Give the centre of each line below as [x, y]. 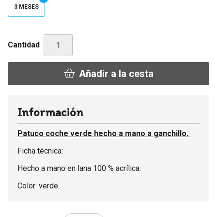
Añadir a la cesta [116, 73]
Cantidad [24, 45]
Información [50, 112]
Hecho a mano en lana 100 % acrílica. [79, 168]
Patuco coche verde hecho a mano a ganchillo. [104, 133]
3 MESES [26, 7]
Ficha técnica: [40, 151]
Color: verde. [39, 186]
